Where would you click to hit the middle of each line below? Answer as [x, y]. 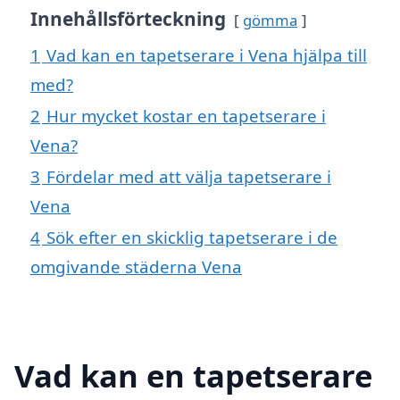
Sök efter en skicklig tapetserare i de [192, 237]
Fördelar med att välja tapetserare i [189, 177]
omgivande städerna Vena [136, 267]
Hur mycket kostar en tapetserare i [186, 116]
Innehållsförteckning [128, 19]
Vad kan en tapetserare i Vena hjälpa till [207, 55]
